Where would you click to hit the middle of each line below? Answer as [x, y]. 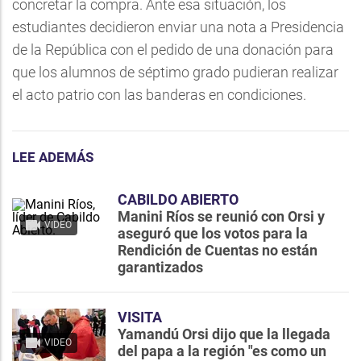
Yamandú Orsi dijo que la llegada [224, 334]
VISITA [140, 317]
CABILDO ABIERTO [178, 199]
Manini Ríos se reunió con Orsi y [221, 216]
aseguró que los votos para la [213, 233]
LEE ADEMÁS [53, 157]
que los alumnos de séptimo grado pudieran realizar [175, 72]
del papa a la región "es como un [222, 351]
